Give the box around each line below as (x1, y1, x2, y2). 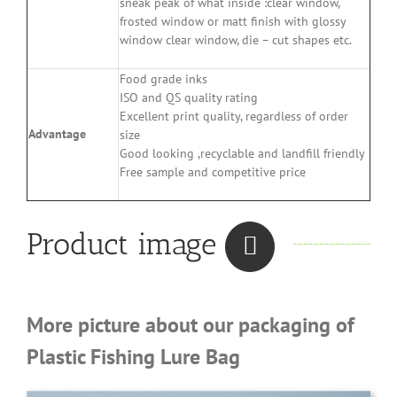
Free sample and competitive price (120, 164, 306, 181)
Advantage (28, 126, 86, 143)
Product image (27, 225, 225, 262)
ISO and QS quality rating (120, 90, 258, 106)
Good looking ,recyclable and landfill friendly (120, 145, 365, 162)
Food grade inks (120, 71, 207, 88)
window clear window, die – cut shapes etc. (120, 32, 352, 49)
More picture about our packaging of (27, 311, 354, 339)
